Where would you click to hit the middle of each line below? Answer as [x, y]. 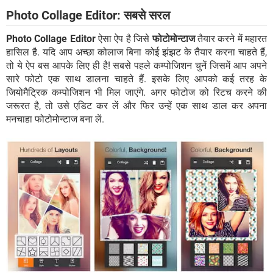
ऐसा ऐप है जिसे [124, 39]
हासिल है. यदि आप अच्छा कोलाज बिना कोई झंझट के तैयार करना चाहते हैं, [136, 52]
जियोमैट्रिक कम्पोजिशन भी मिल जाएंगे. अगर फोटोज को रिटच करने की [136, 93]
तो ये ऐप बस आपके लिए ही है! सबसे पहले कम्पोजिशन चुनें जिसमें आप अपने [136, 66]
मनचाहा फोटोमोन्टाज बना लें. [55, 119]
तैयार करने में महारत [231, 39]
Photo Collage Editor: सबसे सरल [88, 16]
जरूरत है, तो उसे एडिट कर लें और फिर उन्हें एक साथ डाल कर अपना [136, 106]
